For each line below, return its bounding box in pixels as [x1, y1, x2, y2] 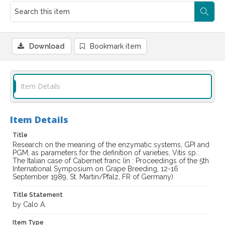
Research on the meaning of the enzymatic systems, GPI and [13, 141, 209, 149]
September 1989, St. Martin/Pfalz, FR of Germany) [13, 173, 173, 181]
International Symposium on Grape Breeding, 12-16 [13, 165, 178, 173]
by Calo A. [13, 200, 46, 209]
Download [29, 42, 64, 51]
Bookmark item [90, 42, 141, 51]
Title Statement [13, 191, 63, 199]
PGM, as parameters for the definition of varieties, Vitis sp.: [13, 149, 199, 157]
